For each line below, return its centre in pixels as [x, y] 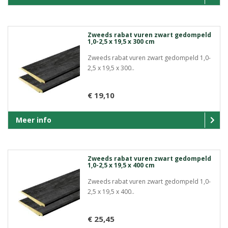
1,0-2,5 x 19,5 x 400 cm [121, 165]
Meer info [34, 120]
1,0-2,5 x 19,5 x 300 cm [121, 42]
